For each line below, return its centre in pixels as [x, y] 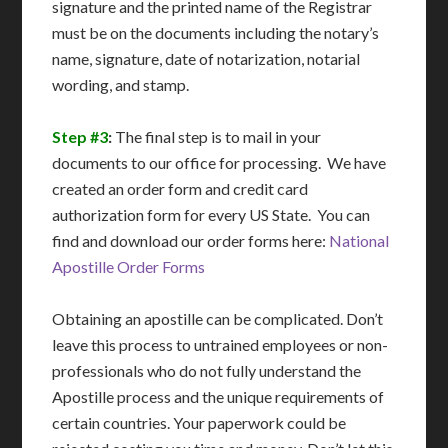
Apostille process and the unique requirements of [218, 397]
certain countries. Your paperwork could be [199, 423]
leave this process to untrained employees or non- [220, 345]
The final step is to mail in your [218, 137]
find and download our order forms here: [191, 241]
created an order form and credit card [180, 189]
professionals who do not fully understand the [207, 371]
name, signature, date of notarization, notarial [206, 59]
